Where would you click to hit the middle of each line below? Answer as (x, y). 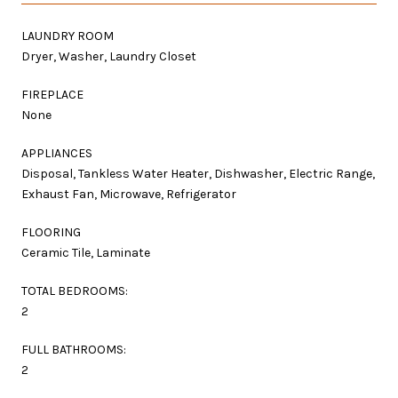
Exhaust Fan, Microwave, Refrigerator (129, 194)
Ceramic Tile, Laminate (86, 252)
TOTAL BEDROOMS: (75, 291)
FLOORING (51, 232)
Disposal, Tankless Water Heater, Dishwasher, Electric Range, (198, 173)
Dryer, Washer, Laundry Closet (109, 56)
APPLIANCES (57, 153)
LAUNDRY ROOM (68, 36)
